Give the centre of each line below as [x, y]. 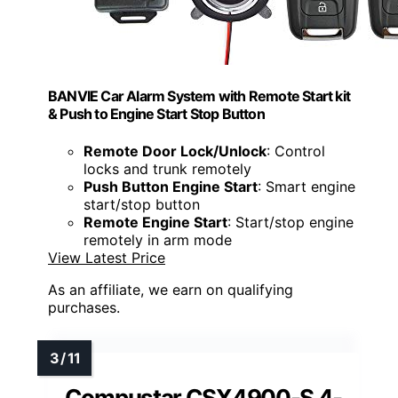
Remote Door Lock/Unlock [175, 151]
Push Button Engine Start [171, 186]
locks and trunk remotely [167, 168]
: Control [296, 151]
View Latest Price [107, 257]
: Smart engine [306, 186]
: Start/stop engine [291, 222]
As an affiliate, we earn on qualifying [171, 289]
